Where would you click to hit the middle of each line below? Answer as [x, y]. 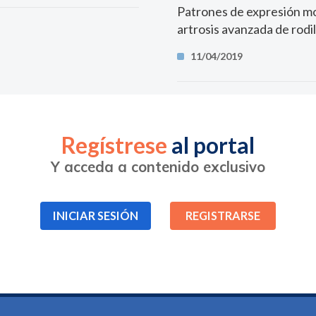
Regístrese [114, 145]
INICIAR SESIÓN [96, 215]
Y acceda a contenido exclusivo [158, 167]
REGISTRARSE [223, 215]
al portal [211, 145]
